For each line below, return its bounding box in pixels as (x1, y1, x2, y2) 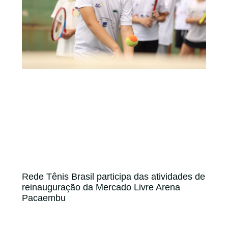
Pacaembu (22, 192, 66, 203)
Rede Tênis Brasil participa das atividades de (22, 171, 205, 182)
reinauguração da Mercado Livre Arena (22, 182, 180, 192)
